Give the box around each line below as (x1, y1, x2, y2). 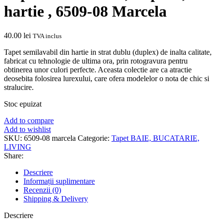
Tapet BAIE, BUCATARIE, (111, 133, 199, 142)
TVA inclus (33, 32, 62, 40)
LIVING (4, 142, 31, 151)
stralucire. (4, 83, 34, 91)
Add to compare (4, 116, 54, 125)
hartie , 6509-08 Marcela (4, 2, 167, 21)
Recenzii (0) (23, 185, 61, 194)
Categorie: (78, 133, 109, 142)
